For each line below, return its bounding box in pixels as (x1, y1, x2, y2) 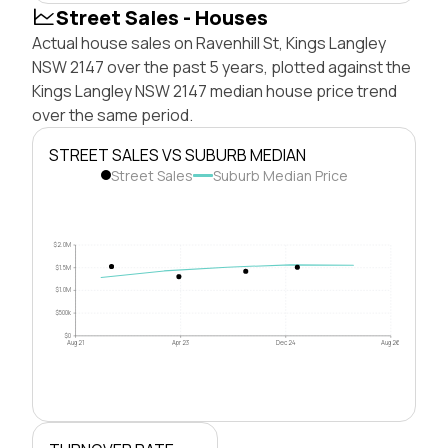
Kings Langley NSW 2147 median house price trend (32, 79, 397, 102)
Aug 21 (67, 337, 85, 347)
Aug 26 (381, 337, 401, 347)
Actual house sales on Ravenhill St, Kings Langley (32, 31, 386, 54)
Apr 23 (172, 337, 190, 347)
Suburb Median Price (212, 165, 348, 185)
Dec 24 (275, 337, 296, 347)
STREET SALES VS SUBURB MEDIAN (49, 143, 306, 166)
